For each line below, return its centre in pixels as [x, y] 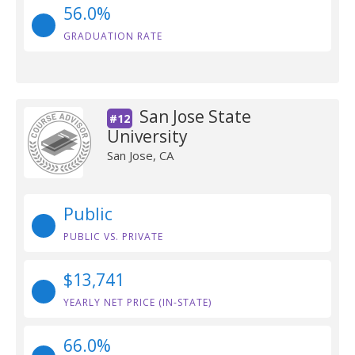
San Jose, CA [140, 155]
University [147, 136]
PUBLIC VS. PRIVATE [113, 237]
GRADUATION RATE [113, 36]
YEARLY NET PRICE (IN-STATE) [137, 302]
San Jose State [195, 116]
